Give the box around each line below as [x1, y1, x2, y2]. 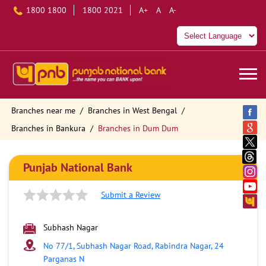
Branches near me [11, 104, 75, 116]
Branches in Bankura [11, 122, 85, 134]
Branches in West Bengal [88, 104, 177, 116]
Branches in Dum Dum [98, 122, 178, 134]
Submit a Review [101, 189, 160, 200]
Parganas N [43, 253, 84, 264]
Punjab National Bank [23, 159, 132, 175]
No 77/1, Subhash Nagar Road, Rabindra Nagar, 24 [43, 240, 224, 251]
